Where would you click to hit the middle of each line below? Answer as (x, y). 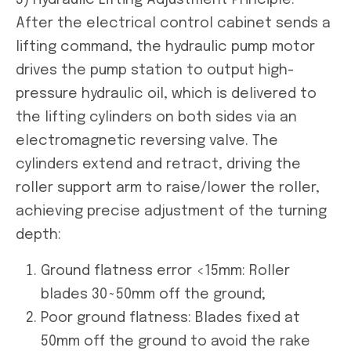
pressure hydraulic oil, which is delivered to (166, 94)
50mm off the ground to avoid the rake (175, 341)
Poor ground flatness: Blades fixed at (170, 318)
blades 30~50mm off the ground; (153, 294)
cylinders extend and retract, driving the (158, 164)
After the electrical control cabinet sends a (173, 23)
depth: (38, 235)
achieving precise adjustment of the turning (171, 211)
